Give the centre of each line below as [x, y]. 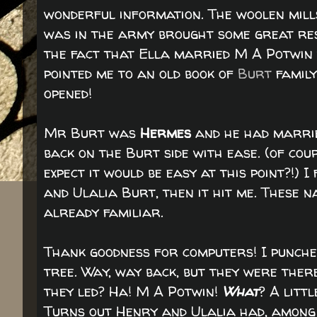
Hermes [166, 133]
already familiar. [104, 212]
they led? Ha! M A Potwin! [133, 291]
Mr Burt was [92, 133]
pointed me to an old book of [141, 73]
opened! [68, 93]
